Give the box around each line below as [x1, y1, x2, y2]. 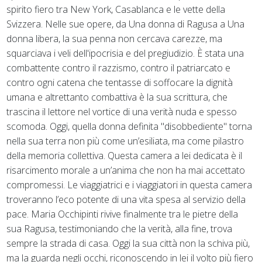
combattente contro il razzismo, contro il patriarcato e [6, 61, 231, 75]
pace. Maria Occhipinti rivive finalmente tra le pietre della [6, 208, 239, 221]
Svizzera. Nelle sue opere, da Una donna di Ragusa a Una [6, 18, 245, 31]
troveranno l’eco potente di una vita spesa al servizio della [6, 193, 246, 206]
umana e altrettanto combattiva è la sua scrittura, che [6, 91, 228, 104]
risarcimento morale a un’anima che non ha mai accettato [6, 164, 246, 177]
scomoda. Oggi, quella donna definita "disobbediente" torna [6, 120, 253, 133]
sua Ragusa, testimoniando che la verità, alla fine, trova [6, 222, 233, 236]
